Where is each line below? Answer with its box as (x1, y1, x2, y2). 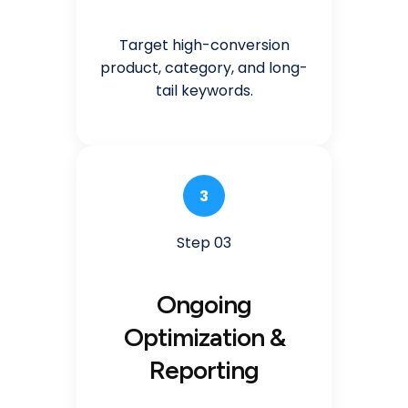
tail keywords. (155, 80, 253, 102)
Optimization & (123, 321, 285, 353)
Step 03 (177, 232, 231, 254)
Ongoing (157, 289, 251, 321)
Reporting (149, 354, 259, 386)
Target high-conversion (118, 35, 290, 56)
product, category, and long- (100, 57, 308, 79)
